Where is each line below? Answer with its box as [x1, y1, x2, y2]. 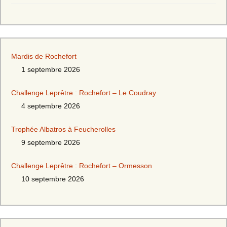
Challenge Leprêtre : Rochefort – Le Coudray [11, 89, 156, 97]
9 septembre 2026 [21, 138, 80, 146]
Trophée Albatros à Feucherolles [11, 125, 116, 133]
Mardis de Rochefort [11, 52, 77, 60]
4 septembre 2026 [21, 102, 80, 110]
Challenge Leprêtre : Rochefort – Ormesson [11, 162, 152, 170]
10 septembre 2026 [21, 175, 84, 183]
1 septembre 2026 [21, 65, 80, 73]
